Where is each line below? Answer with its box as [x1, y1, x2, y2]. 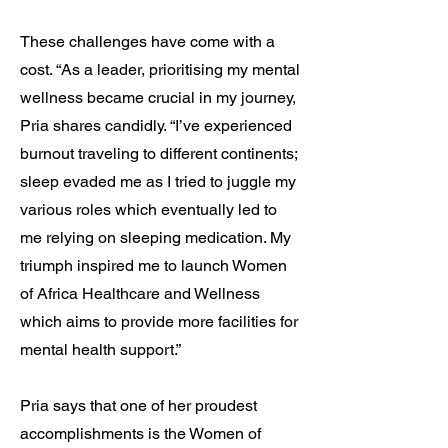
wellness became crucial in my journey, [20, 88, 296, 107]
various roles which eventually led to [20, 200, 277, 219]
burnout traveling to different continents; [20, 144, 297, 163]
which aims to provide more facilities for [20, 312, 298, 331]
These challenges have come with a [20, 32, 275, 51]
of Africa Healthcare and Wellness [20, 284, 260, 303]
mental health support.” [20, 340, 181, 359]
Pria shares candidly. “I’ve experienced [20, 116, 292, 135]
